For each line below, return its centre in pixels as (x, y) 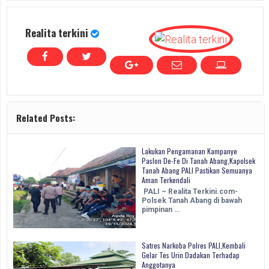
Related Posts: (46, 118)
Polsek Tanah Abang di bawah (192, 201)
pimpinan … (161, 210)
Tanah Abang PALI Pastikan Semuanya (197, 171)
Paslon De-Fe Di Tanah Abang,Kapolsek (198, 161)
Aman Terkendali (166, 180)
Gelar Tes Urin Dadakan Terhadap (191, 255)
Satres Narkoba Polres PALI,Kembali (194, 246)
